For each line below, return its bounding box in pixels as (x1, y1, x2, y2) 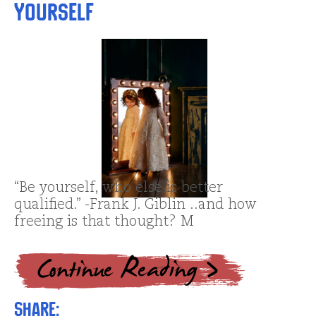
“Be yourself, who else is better (14, 181, 223, 195)
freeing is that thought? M (14, 214, 194, 229)
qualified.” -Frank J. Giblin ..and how (14, 197, 257, 212)
